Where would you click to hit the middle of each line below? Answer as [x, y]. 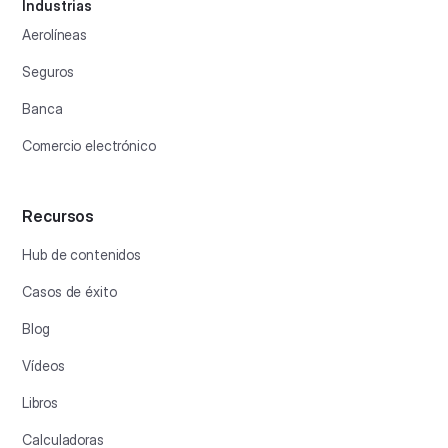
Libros [40, 402]
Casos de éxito [69, 291]
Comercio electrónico [89, 145]
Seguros [48, 71]
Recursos [58, 215]
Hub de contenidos [82, 254]
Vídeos [43, 365]
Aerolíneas [54, 34]
